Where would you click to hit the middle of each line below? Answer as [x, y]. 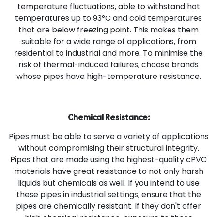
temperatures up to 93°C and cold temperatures [108, 18]
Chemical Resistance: [108, 117]
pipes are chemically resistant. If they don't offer [108, 206]
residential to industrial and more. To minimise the [108, 53]
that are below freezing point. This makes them [108, 30]
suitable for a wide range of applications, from [108, 41]
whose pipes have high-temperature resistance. [108, 76]
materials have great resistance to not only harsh [108, 171]
